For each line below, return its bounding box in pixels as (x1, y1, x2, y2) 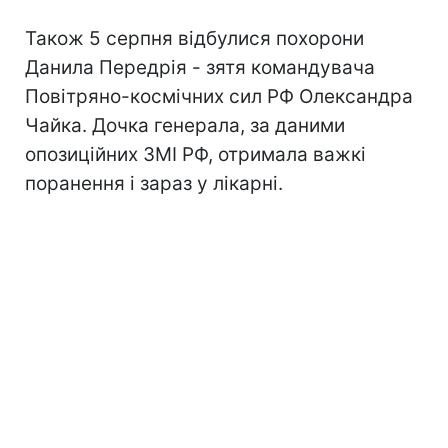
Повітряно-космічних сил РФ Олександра (25, 84, 413, 108)
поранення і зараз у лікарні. (25, 171, 283, 195)
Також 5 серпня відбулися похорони (25, 26, 364, 50)
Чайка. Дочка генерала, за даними (25, 113, 345, 137)
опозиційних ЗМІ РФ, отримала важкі (25, 142, 366, 166)
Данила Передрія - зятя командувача (25, 55, 375, 79)
